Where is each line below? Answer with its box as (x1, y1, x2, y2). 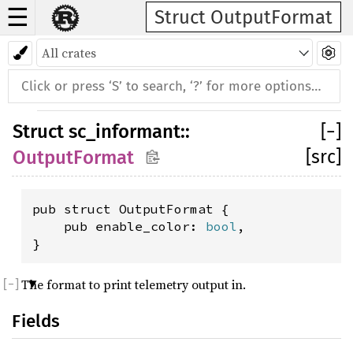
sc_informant (69, 121, 180, 143)
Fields (12, 310, 60, 332)
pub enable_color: (32, 218, 206, 234)
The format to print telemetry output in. (21, 276, 246, 293)
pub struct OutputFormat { (32, 201, 229, 217)
